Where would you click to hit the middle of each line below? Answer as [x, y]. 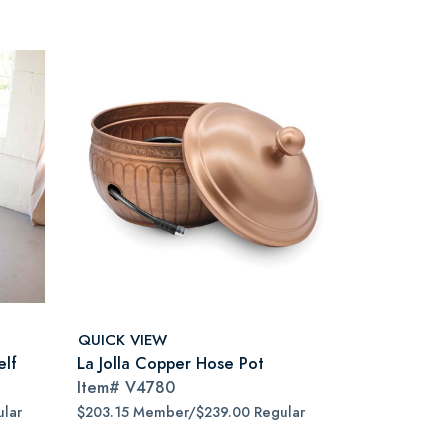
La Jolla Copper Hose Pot [170, 363]
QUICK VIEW [122, 339]
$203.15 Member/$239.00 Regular [191, 412]
